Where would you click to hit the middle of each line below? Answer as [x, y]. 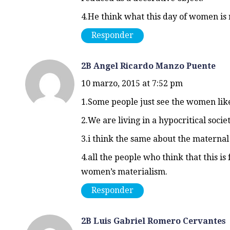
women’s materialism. [124, 171]
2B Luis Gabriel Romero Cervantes [153, 221]
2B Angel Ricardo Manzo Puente [148, 66]
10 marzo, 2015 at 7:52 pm [132, 83]
